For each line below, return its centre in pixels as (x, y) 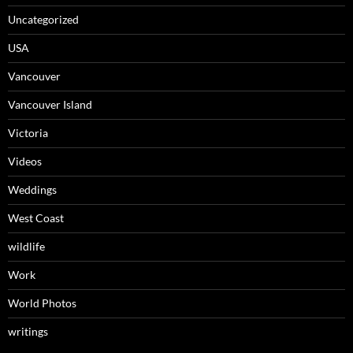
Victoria (28, 133)
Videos (25, 162)
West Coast (36, 218)
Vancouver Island (50, 105)
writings (28, 332)
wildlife (26, 247)
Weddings (32, 190)
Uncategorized (43, 20)
